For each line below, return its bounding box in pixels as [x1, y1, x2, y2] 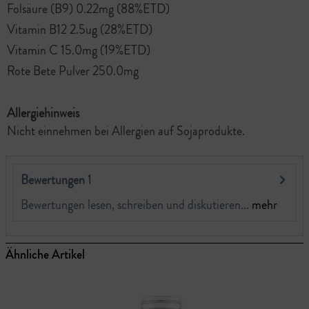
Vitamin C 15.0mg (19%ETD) [7, 41, 150, 59]
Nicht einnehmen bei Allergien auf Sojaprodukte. [7, 121, 245, 140]
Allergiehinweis [7, 103, 79, 122]
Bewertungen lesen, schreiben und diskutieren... [21, 195, 249, 214]
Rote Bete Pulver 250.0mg [7, 61, 139, 80]
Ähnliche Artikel [6, 245, 85, 263]
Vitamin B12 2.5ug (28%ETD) [7, 20, 152, 39]
